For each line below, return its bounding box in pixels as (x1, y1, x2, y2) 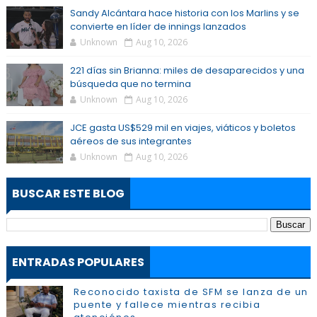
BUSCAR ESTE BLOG (11, 185, 125, 202)
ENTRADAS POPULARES (11, 254, 144, 270)
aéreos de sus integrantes (69, 134, 192, 148)
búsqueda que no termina (69, 77, 191, 91)
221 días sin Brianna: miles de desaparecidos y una (69, 64, 304, 77)
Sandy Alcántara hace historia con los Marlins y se (69, 6, 299, 20)
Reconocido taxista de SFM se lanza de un (73, 285, 309, 299)
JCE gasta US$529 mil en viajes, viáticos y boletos (69, 121, 296, 134)
